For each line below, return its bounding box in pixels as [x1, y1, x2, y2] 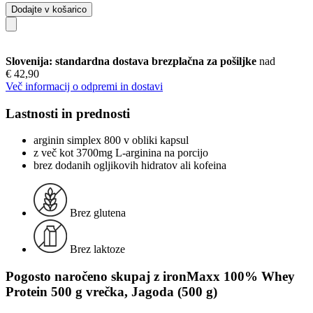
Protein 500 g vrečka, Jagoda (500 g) [6, 284, 217, 299]
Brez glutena [70, 207, 126, 219]
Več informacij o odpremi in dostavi [6, 80, 163, 92]
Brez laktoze [70, 243, 125, 256]
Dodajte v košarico [11, 3, 87, 15]
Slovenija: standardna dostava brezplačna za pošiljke [6, 54, 259, 67]
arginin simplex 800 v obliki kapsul [34, 134, 189, 147]
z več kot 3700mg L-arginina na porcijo [34, 147, 208, 159]
